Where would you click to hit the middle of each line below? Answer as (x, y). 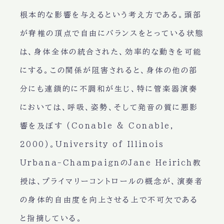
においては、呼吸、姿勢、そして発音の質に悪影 (109, 107)
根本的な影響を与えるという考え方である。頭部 (111, 15)
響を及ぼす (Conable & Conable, (97, 126)
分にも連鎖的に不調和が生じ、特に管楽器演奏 (109, 89)
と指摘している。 (51, 218)
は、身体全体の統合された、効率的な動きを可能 (111, 52)
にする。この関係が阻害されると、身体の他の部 (109, 70)
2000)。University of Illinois (92, 144)
